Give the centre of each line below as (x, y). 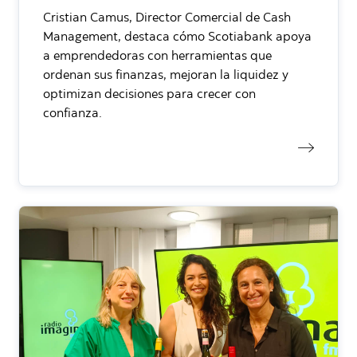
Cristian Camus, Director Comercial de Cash (167, 18)
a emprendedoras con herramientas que (157, 56)
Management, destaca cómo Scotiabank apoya (177, 37)
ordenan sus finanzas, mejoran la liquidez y (166, 75)
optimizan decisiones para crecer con (149, 94)
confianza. (73, 114)
